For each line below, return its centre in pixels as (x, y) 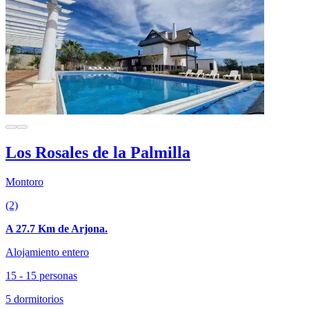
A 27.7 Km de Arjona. (57, 228)
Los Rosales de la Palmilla (98, 152)
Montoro (24, 181)
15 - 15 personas (41, 275)
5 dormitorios (34, 299)
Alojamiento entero (47, 252)
